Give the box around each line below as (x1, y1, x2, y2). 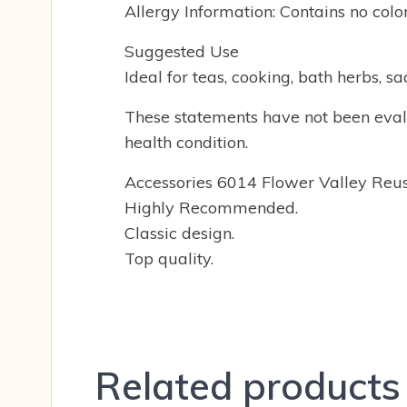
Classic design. (124, 222, 234, 243)
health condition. (124, 131, 248, 153)
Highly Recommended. (124, 196, 298, 218)
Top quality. (124, 247, 213, 269)
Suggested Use (124, 40, 239, 62)
